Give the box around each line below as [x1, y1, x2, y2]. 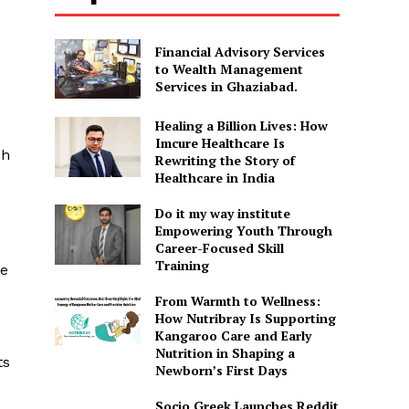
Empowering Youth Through [154, 222, 332, 240]
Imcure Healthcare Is [154, 134, 285, 152]
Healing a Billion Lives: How [154, 117, 328, 135]
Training [154, 257, 209, 275]
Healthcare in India [154, 169, 275, 187]
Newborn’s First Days [154, 362, 288, 380]
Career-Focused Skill [154, 239, 284, 257]
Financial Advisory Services [154, 43, 325, 61]
